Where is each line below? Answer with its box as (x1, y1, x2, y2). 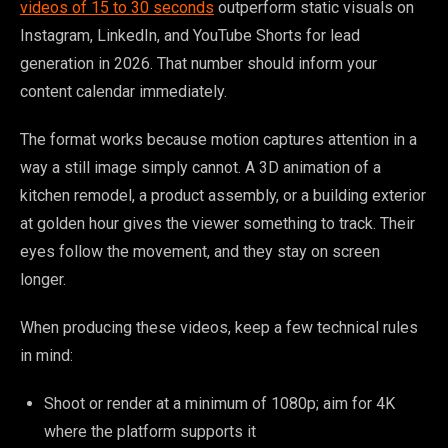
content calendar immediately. (20, 82, 227, 102)
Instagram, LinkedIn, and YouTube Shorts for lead (20, 26, 360, 46)
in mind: (20, 346, 73, 366)
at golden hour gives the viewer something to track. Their (20, 214, 415, 234)
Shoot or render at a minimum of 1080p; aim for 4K (44, 394, 395, 414)
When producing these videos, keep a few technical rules (20, 318, 418, 338)
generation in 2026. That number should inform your (20, 54, 377, 74)
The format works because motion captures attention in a (20, 130, 417, 150)
